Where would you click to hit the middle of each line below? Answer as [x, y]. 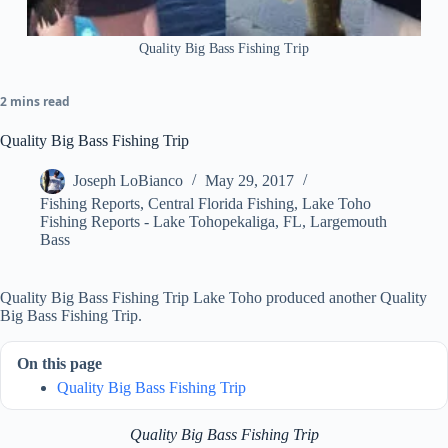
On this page [59, 364]
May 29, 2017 [249, 181]
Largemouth [348, 222]
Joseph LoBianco [128, 181]
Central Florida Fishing [221, 204]
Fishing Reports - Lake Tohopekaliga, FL [171, 222]
